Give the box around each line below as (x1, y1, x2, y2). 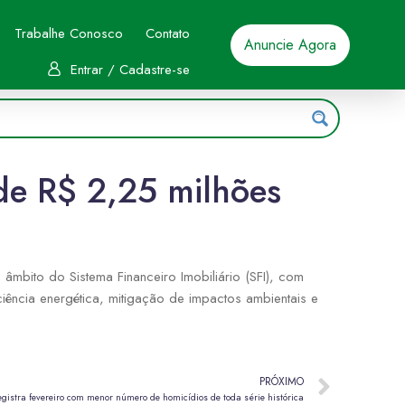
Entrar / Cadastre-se (70, 60, 190, 80)
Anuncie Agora (244, 33, 337, 55)
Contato (145, 24, 190, 43)
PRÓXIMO (259, 372, 304, 390)
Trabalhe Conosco (14, 24, 123, 43)
